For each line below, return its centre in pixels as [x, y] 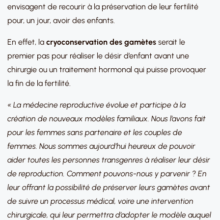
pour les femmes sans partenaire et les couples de [95, 132]
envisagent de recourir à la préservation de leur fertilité [103, 7]
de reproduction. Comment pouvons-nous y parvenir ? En [107, 174]
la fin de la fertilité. [39, 83]
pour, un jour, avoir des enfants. [61, 20]
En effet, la [27, 42]
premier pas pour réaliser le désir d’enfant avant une [98, 56]
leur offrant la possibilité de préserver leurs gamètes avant [109, 187]
